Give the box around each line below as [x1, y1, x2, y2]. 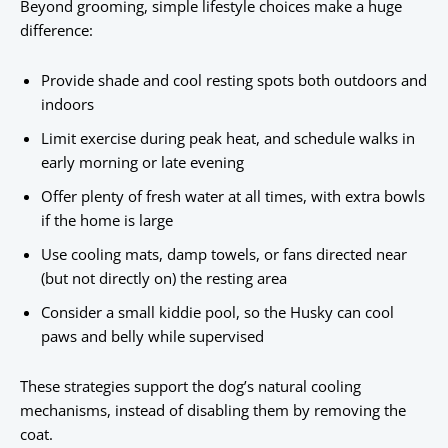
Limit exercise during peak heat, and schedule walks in [41, 128, 415, 149]
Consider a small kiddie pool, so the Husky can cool [41, 302, 394, 323]
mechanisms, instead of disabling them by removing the [20, 400, 406, 421]
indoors [41, 94, 94, 115]
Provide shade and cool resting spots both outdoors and [41, 70, 427, 91]
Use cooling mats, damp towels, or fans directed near [41, 244, 407, 265]
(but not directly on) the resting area [41, 268, 287, 289]
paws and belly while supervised [41, 326, 264, 347]
